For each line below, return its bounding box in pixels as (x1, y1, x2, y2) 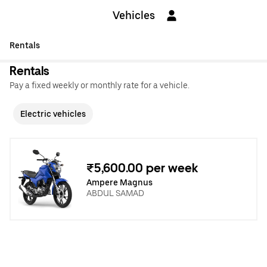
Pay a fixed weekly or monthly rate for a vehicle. (10, 80, 190, 90)
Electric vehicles (20, 109, 86, 119)
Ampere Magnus (86, 177, 153, 187)
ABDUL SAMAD (86, 188, 144, 198)
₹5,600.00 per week (86, 160, 198, 175)
